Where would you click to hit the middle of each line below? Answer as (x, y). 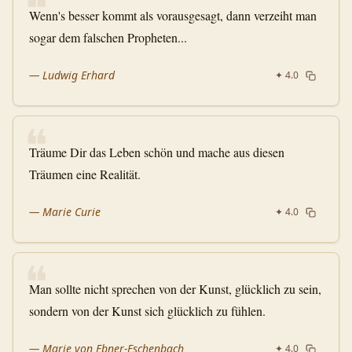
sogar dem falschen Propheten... (108, 37)
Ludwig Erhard (79, 75)
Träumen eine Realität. (85, 174)
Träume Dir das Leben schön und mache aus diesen (157, 152)
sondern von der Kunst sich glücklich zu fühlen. (147, 311)
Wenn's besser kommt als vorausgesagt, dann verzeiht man (173, 15)
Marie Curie (71, 212)
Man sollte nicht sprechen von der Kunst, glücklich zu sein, (175, 289)
